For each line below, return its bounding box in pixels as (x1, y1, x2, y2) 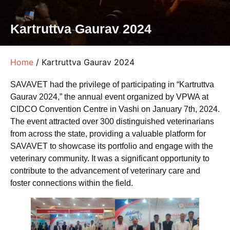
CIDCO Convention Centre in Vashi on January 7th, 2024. (10, 105, 220, 114)
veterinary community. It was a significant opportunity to (10, 154, 209, 163)
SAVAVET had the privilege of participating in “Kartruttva (10, 80, 214, 89)
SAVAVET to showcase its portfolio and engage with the (10, 142, 213, 151)
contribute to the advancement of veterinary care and (10, 166, 200, 176)
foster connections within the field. (10, 179, 133, 188)
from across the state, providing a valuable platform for (10, 129, 206, 139)
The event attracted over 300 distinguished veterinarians (10, 117, 214, 126)
